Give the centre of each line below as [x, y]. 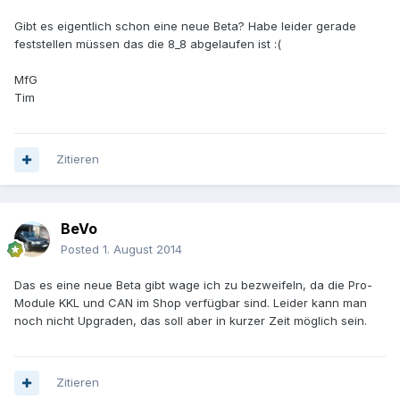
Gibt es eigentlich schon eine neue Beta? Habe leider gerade [185, 26]
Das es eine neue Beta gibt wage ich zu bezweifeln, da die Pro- [193, 285]
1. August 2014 [142, 250]
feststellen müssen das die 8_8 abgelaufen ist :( [148, 44]
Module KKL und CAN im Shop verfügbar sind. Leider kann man [191, 303]
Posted [82, 250]
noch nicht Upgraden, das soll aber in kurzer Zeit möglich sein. [191, 321]
